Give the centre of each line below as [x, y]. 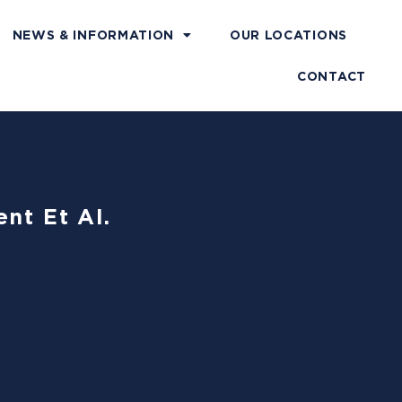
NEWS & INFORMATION [93, 35]
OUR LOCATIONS [288, 35]
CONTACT [332, 76]
